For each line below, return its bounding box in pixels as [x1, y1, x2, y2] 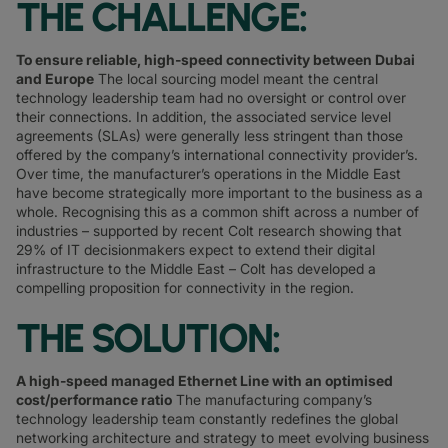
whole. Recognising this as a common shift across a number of [16, 203, 419, 220]
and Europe [16, 70, 94, 87]
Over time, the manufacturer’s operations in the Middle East [16, 165, 401, 182]
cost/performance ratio [16, 391, 172, 408]
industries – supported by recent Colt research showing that [16, 222, 402, 239]
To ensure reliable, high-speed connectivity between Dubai [16, 51, 415, 68]
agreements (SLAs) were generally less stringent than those [16, 127, 403, 144]
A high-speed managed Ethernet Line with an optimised [16, 372, 393, 389]
